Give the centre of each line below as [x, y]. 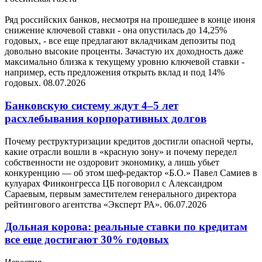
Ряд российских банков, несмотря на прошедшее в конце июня [130, 20]
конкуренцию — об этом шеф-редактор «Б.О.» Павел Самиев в [131, 173]
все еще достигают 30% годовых [87, 240]
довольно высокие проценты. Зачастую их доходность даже [124, 51]
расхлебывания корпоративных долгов [106, 118]
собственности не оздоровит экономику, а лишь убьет [112, 162]
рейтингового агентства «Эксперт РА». [85, 204]
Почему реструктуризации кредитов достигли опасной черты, [129, 141]
